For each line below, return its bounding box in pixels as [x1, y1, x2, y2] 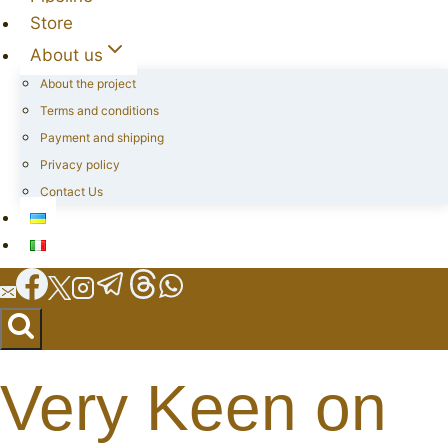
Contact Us [40, 184, 103, 199]
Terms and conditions [40, 103, 159, 118]
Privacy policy [40, 157, 120, 172]
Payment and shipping [40, 130, 164, 145]
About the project [40, 76, 136, 91]
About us [30, 45, 104, 65]
